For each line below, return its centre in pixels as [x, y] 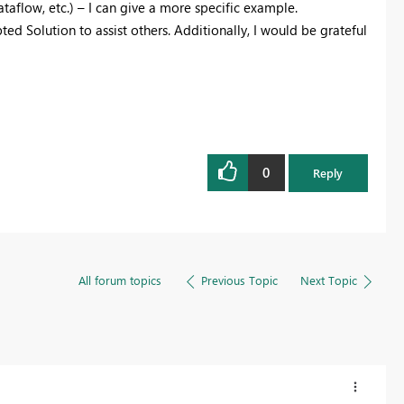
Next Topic [328, 280]
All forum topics [119, 280]
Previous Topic [239, 280]
